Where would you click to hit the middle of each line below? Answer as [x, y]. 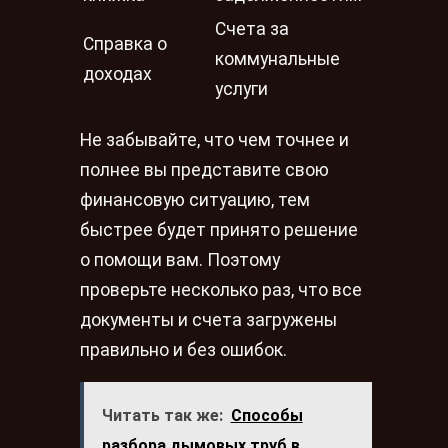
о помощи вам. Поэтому [180, 259]
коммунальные [277, 59]
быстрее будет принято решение [219, 229]
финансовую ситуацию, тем [195, 199]
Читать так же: [162, 415]
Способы [266, 415]
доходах [117, 74]
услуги [241, 89]
